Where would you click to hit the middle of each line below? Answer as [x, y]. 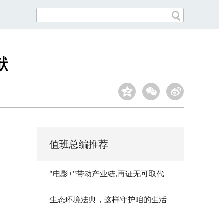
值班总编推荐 [79, 144]
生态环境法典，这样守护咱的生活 [108, 200]
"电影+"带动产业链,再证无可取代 [107, 174]
